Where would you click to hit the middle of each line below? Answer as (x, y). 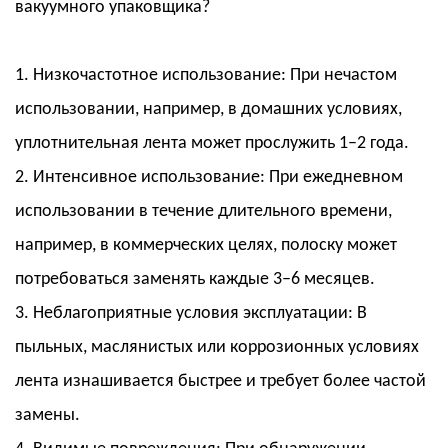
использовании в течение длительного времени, (203, 212)
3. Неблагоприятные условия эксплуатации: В (191, 314)
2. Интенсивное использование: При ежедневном (209, 178)
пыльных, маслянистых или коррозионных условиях (217, 348)
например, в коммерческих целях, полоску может (206, 246)
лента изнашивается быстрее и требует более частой (220, 382)
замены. (47, 416)
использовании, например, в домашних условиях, (208, 110)
